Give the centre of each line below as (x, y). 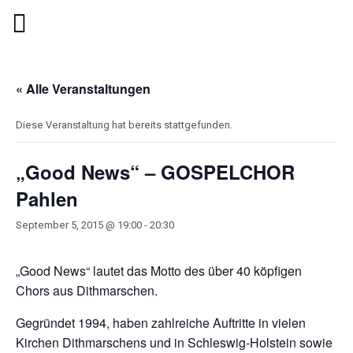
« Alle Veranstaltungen (83, 89)
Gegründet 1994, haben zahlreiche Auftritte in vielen (161, 323)
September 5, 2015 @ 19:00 (79, 225)
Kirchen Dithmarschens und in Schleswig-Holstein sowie (174, 342)
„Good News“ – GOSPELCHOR (155, 172)
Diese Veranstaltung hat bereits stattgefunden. (124, 125)
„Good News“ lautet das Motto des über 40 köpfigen (159, 271)
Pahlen (47, 199)
